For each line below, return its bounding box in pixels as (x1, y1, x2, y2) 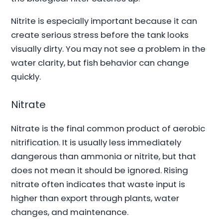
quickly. (11, 71, 41, 83)
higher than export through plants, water (11, 192, 180, 205)
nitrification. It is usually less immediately (11, 136, 182, 149)
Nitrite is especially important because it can (11, 15, 198, 27)
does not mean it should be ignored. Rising (11, 164, 189, 177)
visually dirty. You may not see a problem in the (11, 43, 206, 55)
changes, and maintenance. (11, 206, 129, 219)
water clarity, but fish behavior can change (11, 57, 190, 69)
